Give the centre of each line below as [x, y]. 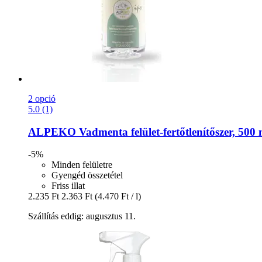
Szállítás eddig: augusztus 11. [82, 216]
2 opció [42, 98]
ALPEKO [52, 132]
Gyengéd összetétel [87, 175]
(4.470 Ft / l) [118, 196]
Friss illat [68, 186]
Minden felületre [82, 165]
